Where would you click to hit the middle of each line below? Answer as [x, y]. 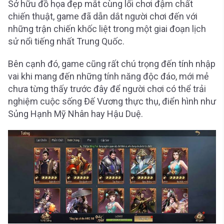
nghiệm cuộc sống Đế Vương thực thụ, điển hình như [112, 101]
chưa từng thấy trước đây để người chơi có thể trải [107, 89]
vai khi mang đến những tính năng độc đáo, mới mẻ [108, 76]
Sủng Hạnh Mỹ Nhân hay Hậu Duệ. [75, 114]
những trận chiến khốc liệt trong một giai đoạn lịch [107, 29]
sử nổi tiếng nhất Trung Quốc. [67, 41]
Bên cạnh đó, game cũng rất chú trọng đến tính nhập [112, 64]
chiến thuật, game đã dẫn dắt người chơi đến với [103, 16]
